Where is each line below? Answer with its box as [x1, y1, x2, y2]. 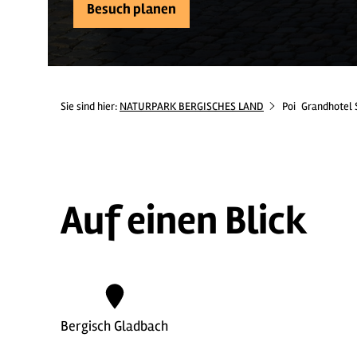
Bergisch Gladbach [61, 317, 168, 335]
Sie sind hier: [61, 100, 120, 113]
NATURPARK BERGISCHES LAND [120, 100, 264, 113]
